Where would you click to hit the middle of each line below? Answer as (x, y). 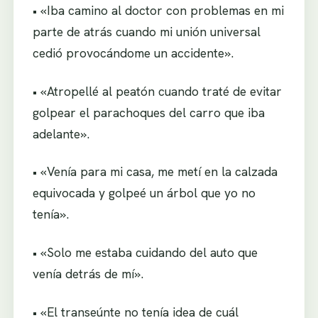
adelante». (61, 133)
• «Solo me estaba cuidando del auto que (145, 252)
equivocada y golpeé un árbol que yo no (144, 193)
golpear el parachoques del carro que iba (148, 112)
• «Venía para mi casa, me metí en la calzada (155, 172)
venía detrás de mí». (88, 273)
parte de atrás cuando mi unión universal (146, 32)
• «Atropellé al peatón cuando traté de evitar (157, 91)
